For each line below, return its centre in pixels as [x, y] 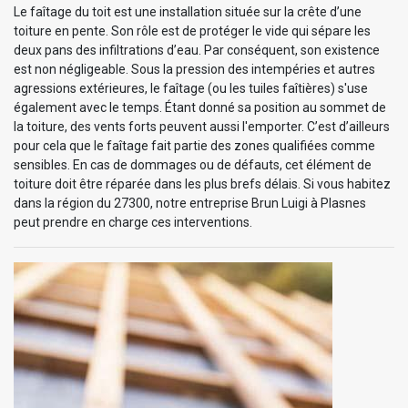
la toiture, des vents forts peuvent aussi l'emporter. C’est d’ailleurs [202, 126]
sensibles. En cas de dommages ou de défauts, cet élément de [193, 164]
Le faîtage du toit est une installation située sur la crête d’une [188, 11]
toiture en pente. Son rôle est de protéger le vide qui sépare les [192, 31]
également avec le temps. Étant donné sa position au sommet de [200, 107]
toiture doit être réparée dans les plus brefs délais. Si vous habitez [202, 184]
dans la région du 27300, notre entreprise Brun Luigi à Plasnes [190, 203]
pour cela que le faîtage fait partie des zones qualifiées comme [194, 145]
